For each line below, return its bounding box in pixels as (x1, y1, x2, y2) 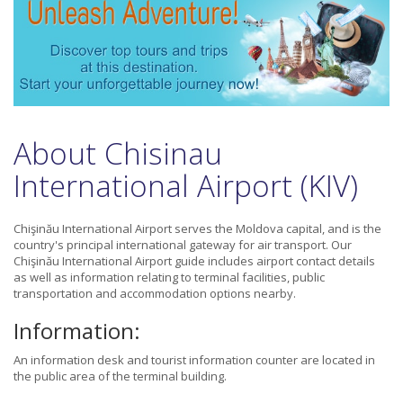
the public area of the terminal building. (13, 368, 227, 385)
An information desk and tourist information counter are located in (13, 352, 375, 369)
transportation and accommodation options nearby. (13, 285, 296, 302)
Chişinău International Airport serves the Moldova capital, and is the (13, 220, 381, 237)
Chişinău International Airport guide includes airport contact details (13, 253, 375, 270)
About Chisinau (13, 133, 222, 175)
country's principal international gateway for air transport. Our (13, 237, 352, 254)
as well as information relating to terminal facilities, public (13, 269, 325, 286)
